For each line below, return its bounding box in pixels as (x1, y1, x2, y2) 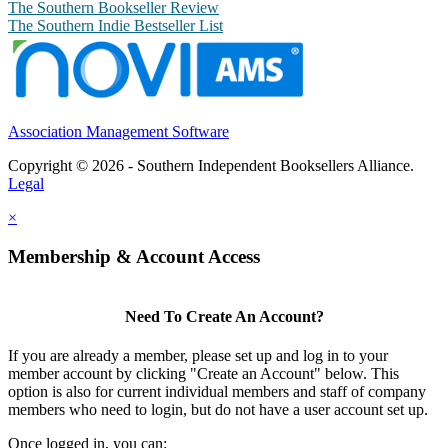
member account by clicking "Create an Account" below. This (8, 365, 399, 383)
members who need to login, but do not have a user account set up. (8, 401, 428, 419)
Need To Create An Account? (124, 308, 324, 326)
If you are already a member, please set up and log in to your (8, 347, 388, 365)
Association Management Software (8, 123, 229, 141)
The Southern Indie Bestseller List (8, 17, 223, 35)
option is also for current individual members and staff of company (8, 383, 426, 401)
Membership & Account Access (8, 246, 260, 268)
